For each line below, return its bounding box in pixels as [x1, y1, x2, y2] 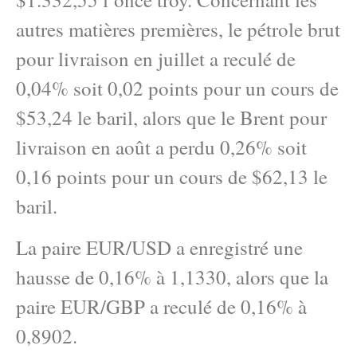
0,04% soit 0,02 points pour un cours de [16, 75, 339, 102]
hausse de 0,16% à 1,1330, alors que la [16, 263, 328, 290]
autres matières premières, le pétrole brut [16, 16, 340, 43]
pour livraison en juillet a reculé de [16, 45, 296, 73]
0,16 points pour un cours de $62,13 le [16, 163, 328, 190]
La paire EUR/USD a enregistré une [16, 233, 303, 261]
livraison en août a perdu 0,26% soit [16, 134, 307, 161]
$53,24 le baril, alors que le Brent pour [16, 104, 327, 131]
